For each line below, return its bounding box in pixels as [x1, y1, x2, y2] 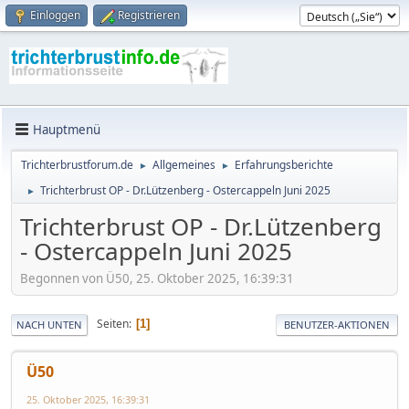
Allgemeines [152, 157, 215, 173]
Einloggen [30, 7, 80, 23]
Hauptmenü [33, 121, 100, 138]
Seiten [97, 316, 129, 332]
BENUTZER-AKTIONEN [284, 317, 390, 331]
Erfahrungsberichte [235, 157, 333, 173]
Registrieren [118, 7, 180, 23]
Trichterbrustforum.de [21, 157, 133, 173]
